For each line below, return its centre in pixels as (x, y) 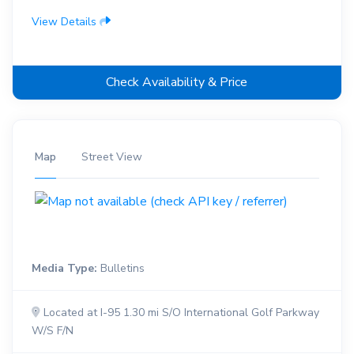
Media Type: (64, 269)
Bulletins (121, 269)
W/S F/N (52, 331)
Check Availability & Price (177, 82)
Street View (111, 156)
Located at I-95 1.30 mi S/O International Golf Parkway (179, 313)
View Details (65, 22)
